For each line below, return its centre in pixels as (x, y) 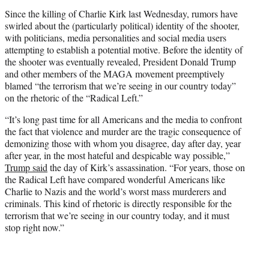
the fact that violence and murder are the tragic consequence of (123, 131)
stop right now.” (35, 228)
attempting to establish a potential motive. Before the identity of (124, 50)
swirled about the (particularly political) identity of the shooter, (122, 26)
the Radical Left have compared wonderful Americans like (115, 180)
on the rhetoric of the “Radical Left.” (74, 98)
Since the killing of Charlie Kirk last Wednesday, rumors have (121, 14)
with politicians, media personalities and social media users (116, 38)
